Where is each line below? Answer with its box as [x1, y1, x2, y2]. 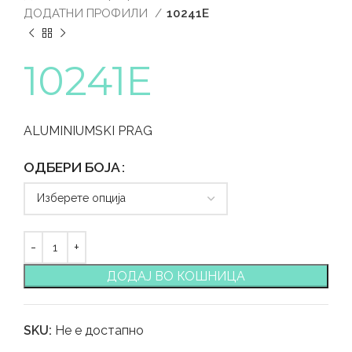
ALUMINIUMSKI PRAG [24, 123, 152, 138]
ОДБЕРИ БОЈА [24, 158, 120, 175]
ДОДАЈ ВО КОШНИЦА [107, 268, 245, 284]
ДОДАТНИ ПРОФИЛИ [24, 5, 151, 20]
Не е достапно [55, 322, 144, 338]
